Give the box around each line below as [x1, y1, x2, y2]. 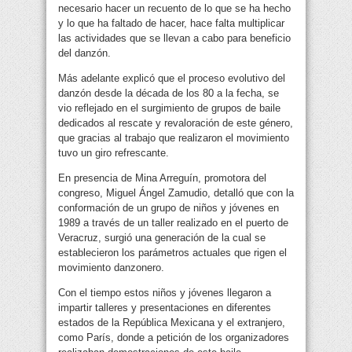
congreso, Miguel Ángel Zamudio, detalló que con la [58, 187, 294, 200]
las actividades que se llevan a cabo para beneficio [58, 32, 291, 45]
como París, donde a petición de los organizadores [58, 332, 289, 344]
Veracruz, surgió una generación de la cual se [58, 232, 266, 244]
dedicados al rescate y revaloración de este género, [58, 117, 293, 130]
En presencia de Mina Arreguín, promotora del [58, 172, 266, 185]
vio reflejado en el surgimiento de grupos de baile [58, 102, 280, 115]
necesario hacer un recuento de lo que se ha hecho [58, 2, 291, 15]
